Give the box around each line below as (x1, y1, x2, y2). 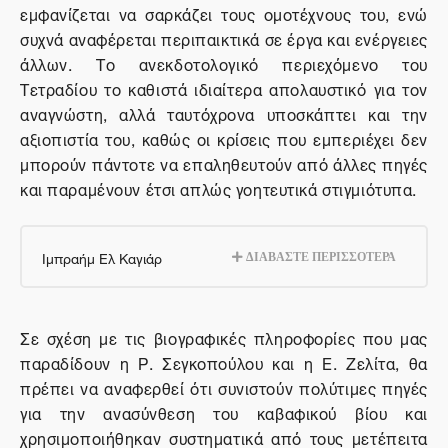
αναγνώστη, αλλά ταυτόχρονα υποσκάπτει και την (20, 98, 428, 128)
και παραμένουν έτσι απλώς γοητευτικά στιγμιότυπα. (20, 173, 418, 203)
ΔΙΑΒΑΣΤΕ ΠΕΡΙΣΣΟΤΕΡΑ (243, 249, 396, 263)
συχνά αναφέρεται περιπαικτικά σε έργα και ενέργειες (20, 23, 428, 53)
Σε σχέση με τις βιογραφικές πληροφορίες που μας (20, 322, 428, 352)
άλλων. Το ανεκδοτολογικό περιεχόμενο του (20, 48, 428, 78)
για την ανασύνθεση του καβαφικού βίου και (20, 397, 428, 427)
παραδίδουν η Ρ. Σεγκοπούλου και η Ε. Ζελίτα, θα (20, 347, 428, 377)
